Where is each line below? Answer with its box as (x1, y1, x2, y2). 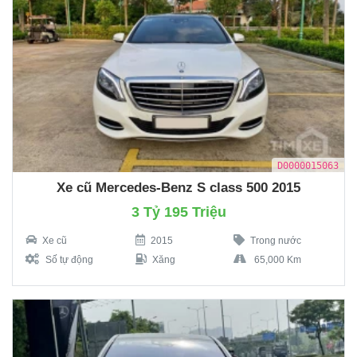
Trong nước (249, 235, 301, 247)
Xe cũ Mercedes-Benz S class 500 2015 (57, 180, 300, 196)
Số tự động (45, 254, 93, 266)
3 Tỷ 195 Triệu (131, 204, 226, 221)
